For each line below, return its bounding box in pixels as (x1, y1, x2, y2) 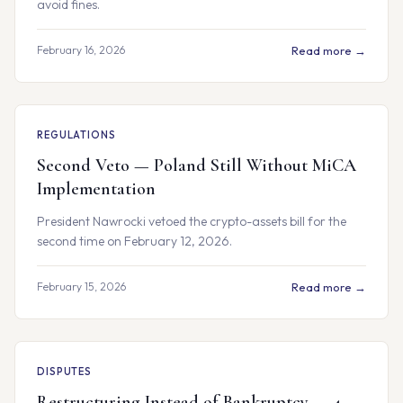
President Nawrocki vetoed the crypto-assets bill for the (37, 213, 346, 229)
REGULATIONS (37, 129, 116, 141)
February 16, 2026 (37, 43, 125, 57)
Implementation (37, 178, 156, 200)
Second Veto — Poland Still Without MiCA (37, 155, 356, 176)
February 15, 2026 (37, 280, 126, 293)
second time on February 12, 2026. (37, 233, 232, 249)
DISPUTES (37, 365, 93, 378)
